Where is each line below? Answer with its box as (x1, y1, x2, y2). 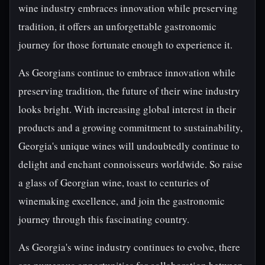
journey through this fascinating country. (18, 212, 189, 226)
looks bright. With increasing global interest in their (18, 102, 236, 116)
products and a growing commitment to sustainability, (18, 121, 243, 134)
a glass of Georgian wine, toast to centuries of (18, 176, 209, 189)
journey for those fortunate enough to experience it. (18, 38, 232, 51)
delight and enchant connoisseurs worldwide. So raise (18, 157, 243, 171)
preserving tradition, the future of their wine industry (18, 84, 240, 98)
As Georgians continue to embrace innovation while (18, 66, 235, 79)
